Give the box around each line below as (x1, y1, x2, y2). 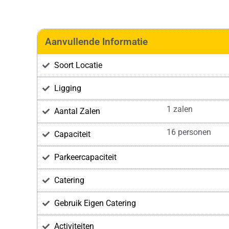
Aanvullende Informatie (45, 36, 148, 48)
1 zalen (166, 104, 193, 114)
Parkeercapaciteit (54, 152, 117, 163)
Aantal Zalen (54, 106, 100, 117)
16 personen (166, 127, 211, 138)
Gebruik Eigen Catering (54, 198, 136, 209)
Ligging (54, 83, 81, 94)
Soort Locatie (54, 60, 102, 71)
